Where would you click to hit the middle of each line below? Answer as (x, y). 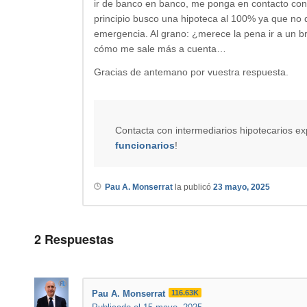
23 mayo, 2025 (242, 187)
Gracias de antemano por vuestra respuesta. (191, 72)
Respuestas (77, 239)
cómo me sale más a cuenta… (160, 49)
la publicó (193, 187)
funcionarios (145, 145)
